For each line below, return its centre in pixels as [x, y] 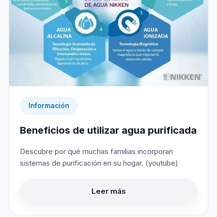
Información [49, 105]
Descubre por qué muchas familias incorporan [96, 151]
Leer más [108, 191]
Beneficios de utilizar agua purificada [108, 130]
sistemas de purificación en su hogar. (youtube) [99, 163]
